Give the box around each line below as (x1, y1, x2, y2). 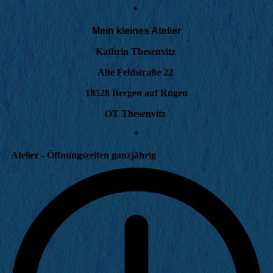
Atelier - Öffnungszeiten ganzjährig (10, 149, 156, 160)
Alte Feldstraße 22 (97, 66, 175, 77)
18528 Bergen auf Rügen (85, 87, 188, 98)
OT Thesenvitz (105, 108, 168, 119)
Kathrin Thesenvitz (95, 46, 178, 57)
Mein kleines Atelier (90, 25, 183, 36)
